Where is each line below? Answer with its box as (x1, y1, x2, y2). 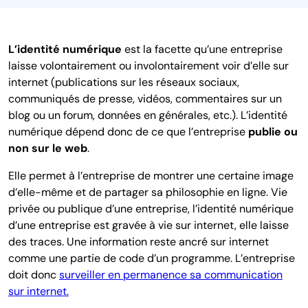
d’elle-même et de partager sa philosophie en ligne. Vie (8, 184, 287, 199)
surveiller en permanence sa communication (59, 267, 283, 282)
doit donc (8, 267, 59, 282)
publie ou (248, 124, 298, 139)
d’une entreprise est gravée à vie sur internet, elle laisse (8, 217, 289, 232)
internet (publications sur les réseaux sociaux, (8, 74, 239, 89)
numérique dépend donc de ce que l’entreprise (8, 124, 248, 139)
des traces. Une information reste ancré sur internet (8, 234, 269, 249)
